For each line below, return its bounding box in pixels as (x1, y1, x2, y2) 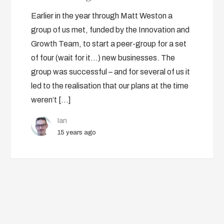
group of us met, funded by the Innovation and (31, 25, 190, 34)
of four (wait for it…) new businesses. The (31, 53, 175, 62)
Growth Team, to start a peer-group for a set (31, 39, 187, 48)
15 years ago (57, 129, 96, 136)
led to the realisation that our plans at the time (31, 81, 189, 90)
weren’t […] (31, 95, 71, 104)
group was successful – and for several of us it (31, 67, 190, 76)
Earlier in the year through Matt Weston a (31, 11, 173, 20)
